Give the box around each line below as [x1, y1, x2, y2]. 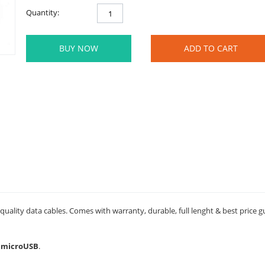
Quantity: [26, 7, 59, 18]
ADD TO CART [184, 43, 238, 54]
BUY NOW [59, 43, 98, 54]
